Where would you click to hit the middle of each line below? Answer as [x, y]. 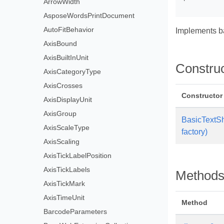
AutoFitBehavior [69, 29]
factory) [194, 132]
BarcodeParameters [75, 211]
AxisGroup [60, 113]
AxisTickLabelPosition [78, 155]
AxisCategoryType [72, 71]
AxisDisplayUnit [68, 99]
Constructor [202, 95]
